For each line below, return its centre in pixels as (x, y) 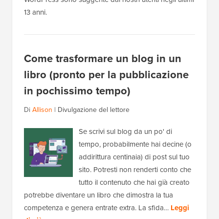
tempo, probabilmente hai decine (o (135, 144)
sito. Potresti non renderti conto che (135, 170)
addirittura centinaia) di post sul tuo (134, 157)
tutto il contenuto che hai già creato (134, 183)
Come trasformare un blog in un (103, 59)
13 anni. (35, 12)
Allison (42, 110)
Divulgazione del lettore (94, 110)
